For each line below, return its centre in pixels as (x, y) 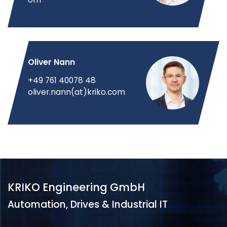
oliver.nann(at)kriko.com (77, 92)
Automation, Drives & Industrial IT (88, 204)
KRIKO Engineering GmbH (76, 187)
